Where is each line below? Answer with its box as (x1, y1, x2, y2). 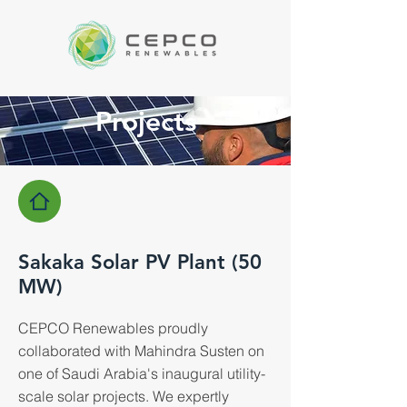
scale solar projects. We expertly (18, 387, 229, 405)
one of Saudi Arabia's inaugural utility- (18, 364, 265, 382)
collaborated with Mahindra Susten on (18, 342, 264, 360)
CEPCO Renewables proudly (18, 319, 208, 337)
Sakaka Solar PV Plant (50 (18, 250, 262, 274)
